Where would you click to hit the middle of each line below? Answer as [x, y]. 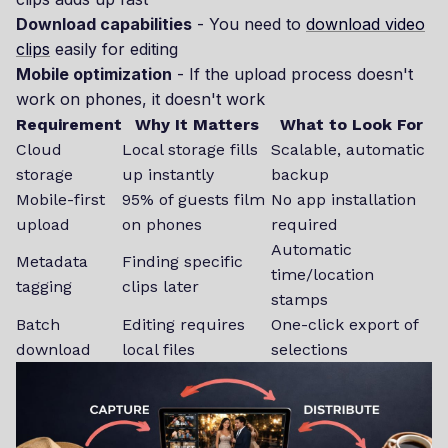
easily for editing [114, 48]
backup [300, 174]
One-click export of [344, 324]
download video [365, 23]
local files [158, 349]
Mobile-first [60, 199]
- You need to [249, 23]
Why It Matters [196, 124]
